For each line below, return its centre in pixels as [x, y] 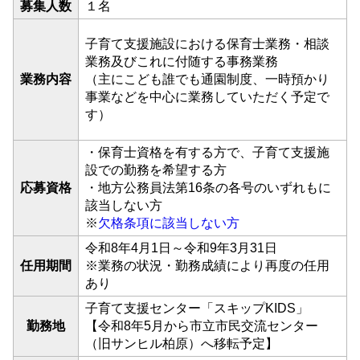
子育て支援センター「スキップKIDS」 [197, 308]
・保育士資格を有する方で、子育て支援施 [207, 152]
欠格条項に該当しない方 [169, 223]
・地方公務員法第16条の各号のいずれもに [208, 188]
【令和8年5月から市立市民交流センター [202, 326]
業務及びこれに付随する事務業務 [182, 61]
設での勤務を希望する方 [156, 170]
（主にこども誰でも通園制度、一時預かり [207, 79]
